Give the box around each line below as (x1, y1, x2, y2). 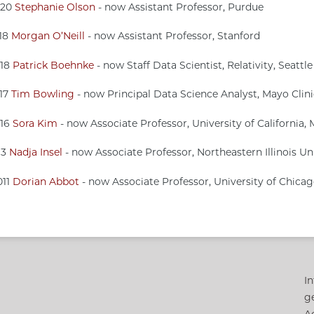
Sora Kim (12, 116, 57, 130)
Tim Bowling (11, 88, 74, 101)
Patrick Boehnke (12, 58, 94, 71)
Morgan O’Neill (11, 29, 85, 43)
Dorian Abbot (12, 175, 79, 188)
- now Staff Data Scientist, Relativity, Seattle (93, 58, 313, 71)
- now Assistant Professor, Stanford (84, 29, 260, 43)
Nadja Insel (8, 146, 62, 159)
